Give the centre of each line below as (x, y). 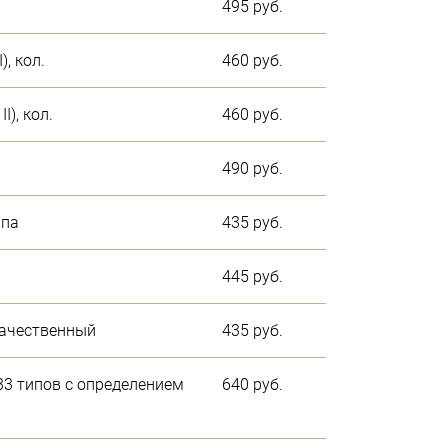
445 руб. (252, 276)
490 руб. (252, 168)
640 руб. (252, 384)
